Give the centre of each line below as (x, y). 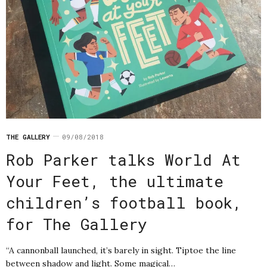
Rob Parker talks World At (123, 159)
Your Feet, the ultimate (115, 181)
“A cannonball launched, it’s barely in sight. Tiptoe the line (121, 250)
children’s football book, (124, 202)
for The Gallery (77, 224)
